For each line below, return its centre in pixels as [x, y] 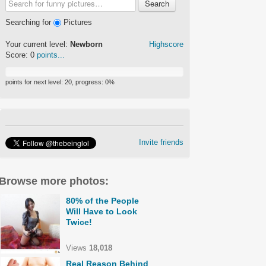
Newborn [86, 45]
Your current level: [38, 45]
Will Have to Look [102, 211]
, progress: [88, 82]
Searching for [29, 22]
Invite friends [161, 142]
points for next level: [35, 82]
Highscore [166, 45]
